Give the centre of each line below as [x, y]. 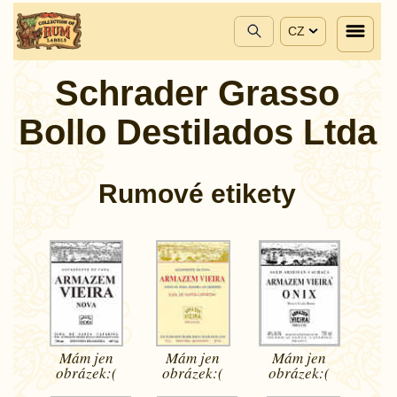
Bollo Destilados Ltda [197, 132]
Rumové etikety [197, 193]
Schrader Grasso [197, 93]
